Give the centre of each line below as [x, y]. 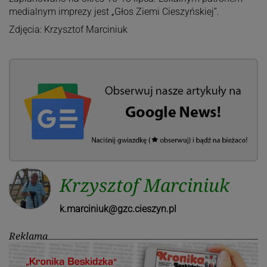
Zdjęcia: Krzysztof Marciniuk [68, 29]
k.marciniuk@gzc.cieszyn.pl [118, 209]
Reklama [28, 236]
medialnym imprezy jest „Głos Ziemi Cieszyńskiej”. [114, 11]
